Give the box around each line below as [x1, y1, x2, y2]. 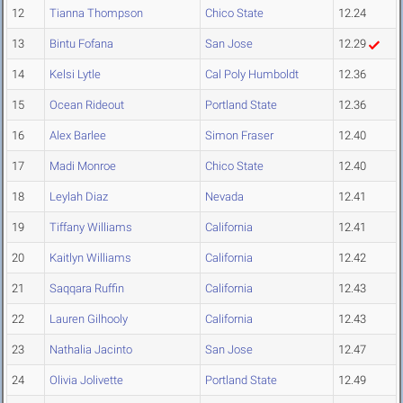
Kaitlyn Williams [49, 251, 131, 265]
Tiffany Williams [49, 220, 132, 235]
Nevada [205, 190, 244, 204]
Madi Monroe [49, 159, 116, 174]
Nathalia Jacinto [49, 343, 132, 357]
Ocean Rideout [49, 98, 124, 112]
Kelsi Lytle [49, 67, 101, 82]
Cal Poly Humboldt [205, 67, 299, 82]
